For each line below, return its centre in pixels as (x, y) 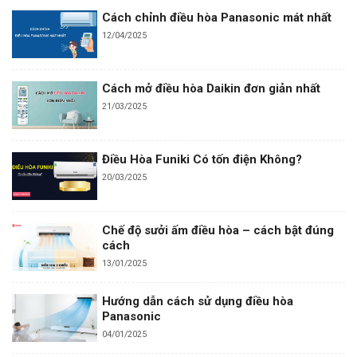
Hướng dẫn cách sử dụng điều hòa (197, 302)
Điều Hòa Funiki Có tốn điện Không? (202, 160)
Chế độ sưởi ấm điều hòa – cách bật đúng (218, 231)
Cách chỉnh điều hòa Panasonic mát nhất (216, 17)
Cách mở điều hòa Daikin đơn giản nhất (211, 89)
